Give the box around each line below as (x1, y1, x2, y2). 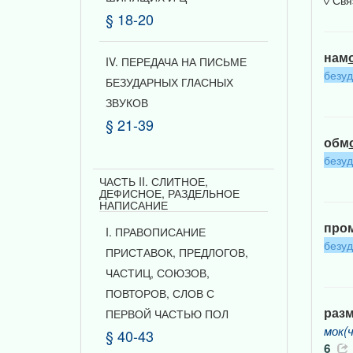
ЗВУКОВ (106, 95, 148, 110)
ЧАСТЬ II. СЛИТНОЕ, (99, 173, 208, 189)
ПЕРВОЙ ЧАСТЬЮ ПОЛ (106, 306, 229, 321)
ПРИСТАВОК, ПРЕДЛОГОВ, (106, 244, 248, 260)
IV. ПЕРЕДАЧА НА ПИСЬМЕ (106, 54, 247, 69)
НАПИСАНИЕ (99, 197, 168, 213)
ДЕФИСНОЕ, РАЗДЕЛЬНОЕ (99, 185, 240, 201)
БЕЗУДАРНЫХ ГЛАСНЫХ (106, 74, 233, 90)
